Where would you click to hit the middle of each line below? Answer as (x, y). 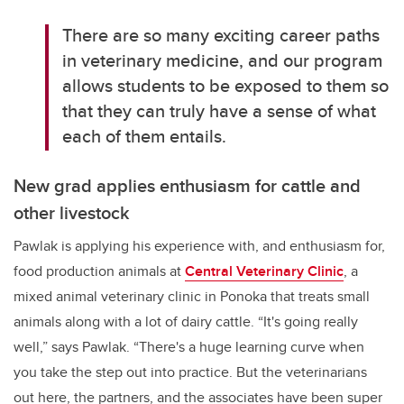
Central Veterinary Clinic (264, 271)
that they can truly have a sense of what (220, 111)
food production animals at (99, 271)
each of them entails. (145, 136)
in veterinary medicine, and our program (223, 60)
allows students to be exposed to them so (226, 86)
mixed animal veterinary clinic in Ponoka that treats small (192, 297)
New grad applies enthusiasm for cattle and (187, 186)
